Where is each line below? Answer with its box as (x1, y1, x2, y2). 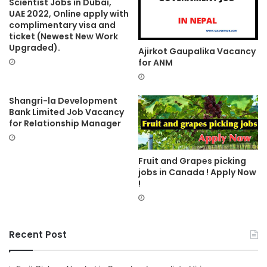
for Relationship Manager (9, 117, 121, 130)
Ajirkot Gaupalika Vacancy (138, 45, 256, 58)
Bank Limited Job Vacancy (9, 106, 124, 119)
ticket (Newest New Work (9, 30, 118, 42)
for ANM (138, 57, 173, 69)
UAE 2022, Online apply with (9, 7, 129, 20)
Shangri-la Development (9, 95, 117, 107)
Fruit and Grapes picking (138, 154, 246, 167)
